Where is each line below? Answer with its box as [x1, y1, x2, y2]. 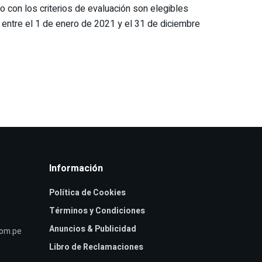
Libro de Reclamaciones [49, 240, 143, 253]
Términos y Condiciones [49, 204, 145, 217]
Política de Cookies [49, 186, 126, 199]
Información [49, 161, 103, 175]
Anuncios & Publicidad [49, 222, 136, 235]
